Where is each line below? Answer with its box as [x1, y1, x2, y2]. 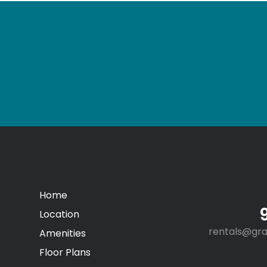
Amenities [39, 226, 86, 241]
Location [39, 207, 79, 222]
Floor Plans [39, 246, 91, 260]
